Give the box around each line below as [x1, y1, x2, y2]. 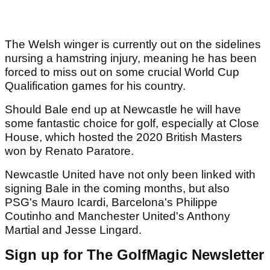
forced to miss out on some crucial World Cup [5, 66, 239, 79]
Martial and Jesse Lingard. [5, 224, 145, 237]
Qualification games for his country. [5, 80, 189, 93]
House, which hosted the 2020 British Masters [5, 131, 242, 144]
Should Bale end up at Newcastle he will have [5, 103, 241, 116]
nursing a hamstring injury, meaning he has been [5, 52, 257, 65]
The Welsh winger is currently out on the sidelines [5, 38, 261, 51]
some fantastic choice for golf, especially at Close [5, 117, 259, 130]
